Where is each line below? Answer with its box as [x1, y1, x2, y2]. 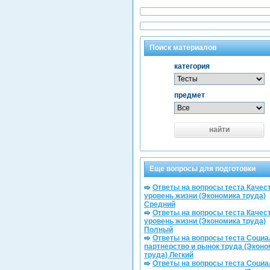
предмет [174, 91, 205, 99]
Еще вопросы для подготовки [149, 165, 256, 173]
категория [174, 62, 210, 71]
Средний [144, 200, 175, 209]
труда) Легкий [144, 251, 193, 259]
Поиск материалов [149, 43, 216, 52]
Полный [144, 225, 173, 234]
